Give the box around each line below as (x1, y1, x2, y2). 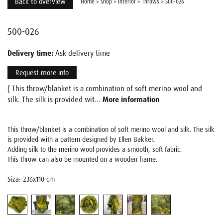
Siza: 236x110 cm (7, 175, 55, 184)
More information (103, 95, 160, 105)
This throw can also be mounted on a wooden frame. (7, 155, 157, 164)
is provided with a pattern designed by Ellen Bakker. (7, 135, 154, 144)
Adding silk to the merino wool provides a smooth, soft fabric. (7, 145, 182, 154)
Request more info (15, 68, 69, 77)
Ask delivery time (53, 48, 110, 58)
